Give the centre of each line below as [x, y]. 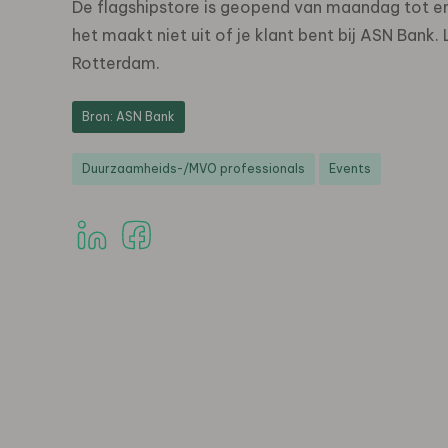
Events [350, 169]
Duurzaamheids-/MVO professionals [193, 169]
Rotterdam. [116, 63]
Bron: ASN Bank [128, 117]
